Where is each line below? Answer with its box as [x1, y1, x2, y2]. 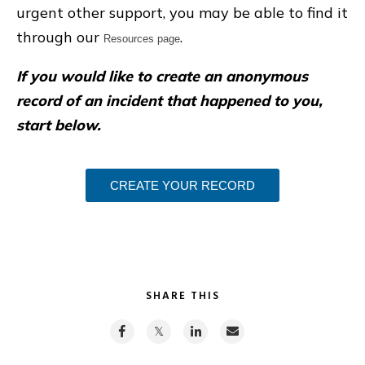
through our [16, 27, 103, 46]
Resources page [103, 32, 180, 45]
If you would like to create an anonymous [16, 66, 308, 86]
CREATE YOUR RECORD [110, 178, 255, 192]
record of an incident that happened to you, [16, 90, 323, 110]
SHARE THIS [145, 287, 220, 305]
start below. [16, 115, 101, 134]
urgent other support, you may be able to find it [16, 2, 348, 22]
